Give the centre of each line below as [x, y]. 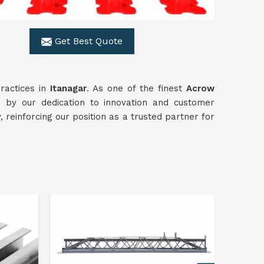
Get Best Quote [87, 41]
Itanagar [69, 88]
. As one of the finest [137, 88]
